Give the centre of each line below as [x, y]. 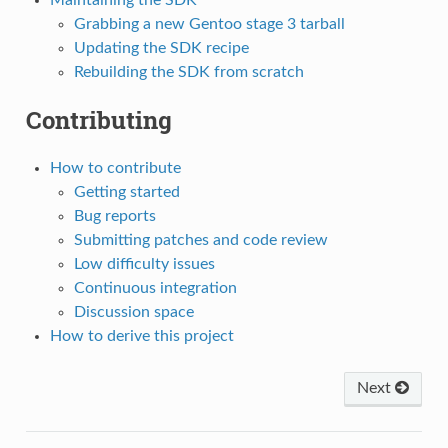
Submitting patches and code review [200, 240]
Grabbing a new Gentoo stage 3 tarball [209, 24]
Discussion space [133, 312]
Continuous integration [155, 288]
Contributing [98, 120]
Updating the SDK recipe [161, 48]
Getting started [126, 192]
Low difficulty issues [144, 264]
